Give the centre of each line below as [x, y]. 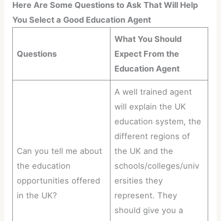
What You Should [148, 39]
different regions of [152, 136]
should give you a [149, 210]
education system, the [158, 122]
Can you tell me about [60, 151]
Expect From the [147, 54]
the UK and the [144, 151]
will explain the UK [150, 107]
